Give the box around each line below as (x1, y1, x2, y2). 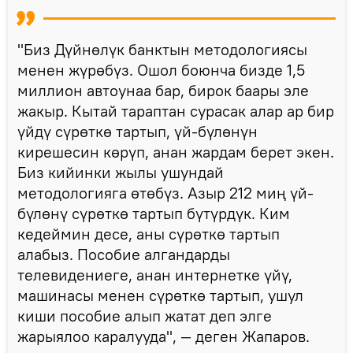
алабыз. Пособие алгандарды (17, 243, 230, 264)
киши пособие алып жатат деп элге (17, 305, 272, 325)
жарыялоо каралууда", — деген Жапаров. (17, 325, 310, 346)
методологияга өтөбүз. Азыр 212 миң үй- (17, 182, 314, 203)
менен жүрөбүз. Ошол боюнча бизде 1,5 (17, 59, 305, 80)
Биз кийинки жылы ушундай (17, 162, 224, 182)
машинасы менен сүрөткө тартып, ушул (17, 284, 303, 305)
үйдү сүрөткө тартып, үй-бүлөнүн (17, 121, 258, 141)
